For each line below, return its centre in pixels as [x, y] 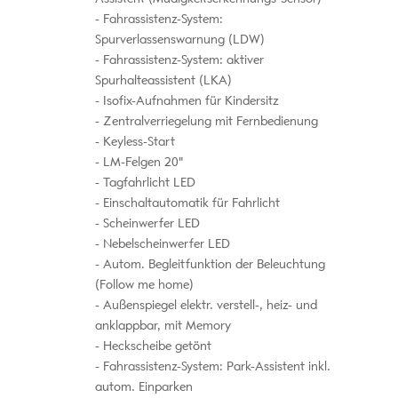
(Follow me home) [144, 284]
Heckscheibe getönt [155, 346]
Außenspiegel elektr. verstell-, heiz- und [208, 305]
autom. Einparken [143, 386]
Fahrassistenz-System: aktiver [181, 60]
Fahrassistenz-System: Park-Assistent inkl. [215, 366]
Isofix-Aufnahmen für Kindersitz [189, 100]
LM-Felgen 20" [141, 162]
